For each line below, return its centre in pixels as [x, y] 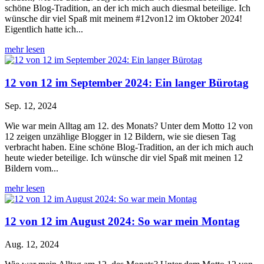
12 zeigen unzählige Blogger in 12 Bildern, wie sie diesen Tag [120, 136]
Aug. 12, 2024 [32, 244]
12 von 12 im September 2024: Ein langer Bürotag [127, 82]
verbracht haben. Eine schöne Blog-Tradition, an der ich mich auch [129, 147]
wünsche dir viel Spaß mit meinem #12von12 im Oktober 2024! [123, 19]
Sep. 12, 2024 [31, 105]
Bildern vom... [32, 168]
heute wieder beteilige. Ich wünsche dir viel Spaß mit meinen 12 [124, 157]
